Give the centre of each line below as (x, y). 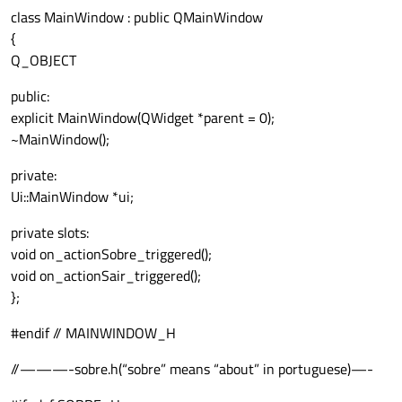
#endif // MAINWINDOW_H (93, 333)
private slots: (50, 233)
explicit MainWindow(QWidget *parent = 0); (143, 118)
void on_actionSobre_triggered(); (111, 254)
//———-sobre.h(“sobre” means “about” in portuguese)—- (192, 369)
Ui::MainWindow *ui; (72, 197)
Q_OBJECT (44, 61)
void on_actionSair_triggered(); (106, 276)
